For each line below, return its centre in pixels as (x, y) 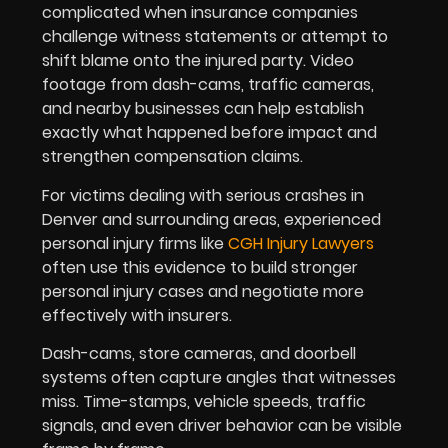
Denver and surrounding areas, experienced (211, 219)
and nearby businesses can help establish (203, 109)
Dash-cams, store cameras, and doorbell (199, 354)
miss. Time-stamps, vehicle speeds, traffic (204, 402)
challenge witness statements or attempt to (215, 37)
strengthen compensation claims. (174, 157)
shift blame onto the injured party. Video (198, 61)
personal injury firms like (135, 243)
